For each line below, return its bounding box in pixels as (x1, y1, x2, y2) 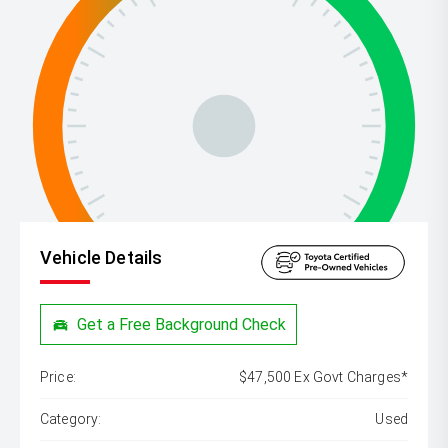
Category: (40, 411, 102, 428)
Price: (40, 369, 76, 386)
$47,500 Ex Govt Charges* (239, 369, 408, 386)
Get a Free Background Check (77, 314, 287, 334)
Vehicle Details (40, 247, 163, 268)
